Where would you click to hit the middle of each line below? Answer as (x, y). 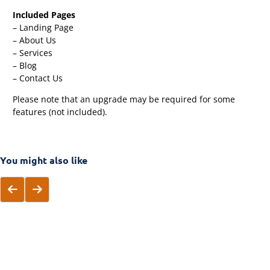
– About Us (35, 40)
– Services (33, 52)
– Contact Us (38, 78)
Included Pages (44, 14)
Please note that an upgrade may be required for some (124, 99)
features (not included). (60, 112)
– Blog (25, 65)
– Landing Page (43, 27)
